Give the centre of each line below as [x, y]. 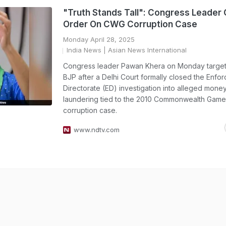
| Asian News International [144, 50]
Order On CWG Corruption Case [130, 24]
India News [84, 50]
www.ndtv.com [97, 130]
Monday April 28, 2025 [99, 39]
